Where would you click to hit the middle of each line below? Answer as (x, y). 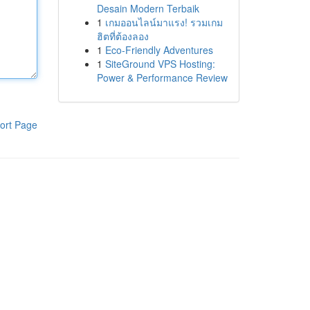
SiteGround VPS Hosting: (160, 64)
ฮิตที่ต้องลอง (122, 36)
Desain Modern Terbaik (148, 8)
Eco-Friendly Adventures (159, 50)
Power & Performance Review (162, 77)
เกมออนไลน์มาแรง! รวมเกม (164, 22)
